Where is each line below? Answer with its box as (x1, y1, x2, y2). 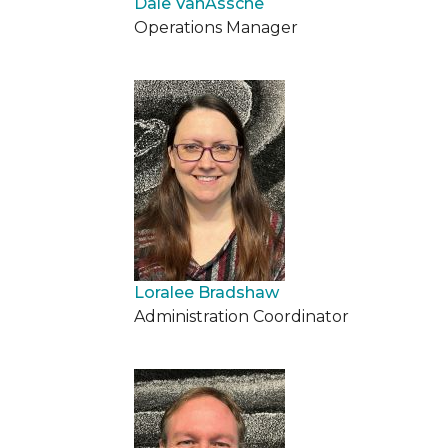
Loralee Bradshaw (134, 283, 279, 302)
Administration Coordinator (134, 307, 349, 326)
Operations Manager (134, 18, 298, 37)
